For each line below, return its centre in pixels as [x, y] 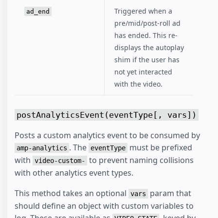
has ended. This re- [146, 36]
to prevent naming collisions [140, 160]
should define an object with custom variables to [104, 206]
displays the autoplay [149, 48]
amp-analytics [42, 148]
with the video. [138, 84]
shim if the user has [147, 60]
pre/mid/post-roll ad [147, 23]
